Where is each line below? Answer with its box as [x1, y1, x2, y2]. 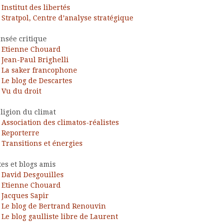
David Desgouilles [1, 170, 64, 179]
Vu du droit [1, 87, 41, 95]
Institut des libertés [1, 3, 70, 11]
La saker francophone [1, 66, 77, 74]
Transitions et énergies [1, 139, 83, 147]
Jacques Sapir [1, 191, 49, 200]
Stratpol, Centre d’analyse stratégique [1, 13, 133, 22]
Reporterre [1, 128, 39, 137]
